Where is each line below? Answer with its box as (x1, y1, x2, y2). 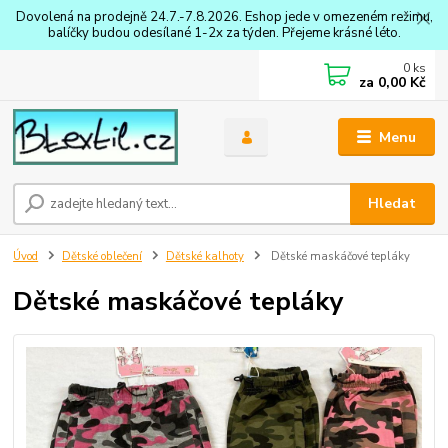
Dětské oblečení (62, 248, 142, 264)
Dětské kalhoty (165, 248, 244, 264)
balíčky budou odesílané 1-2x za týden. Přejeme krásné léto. (47, 23, 401, 42)
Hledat (368, 193, 417, 213)
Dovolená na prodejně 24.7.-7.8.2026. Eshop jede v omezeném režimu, (15, 7, 433, 26)
